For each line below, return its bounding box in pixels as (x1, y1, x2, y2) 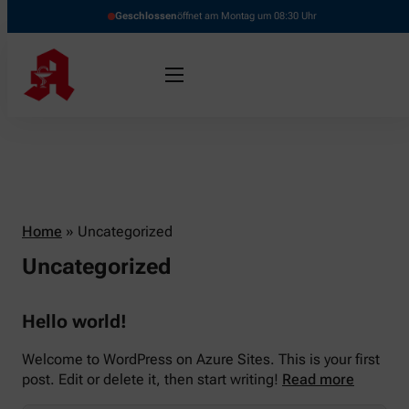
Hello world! (22, 310, 127, 333)
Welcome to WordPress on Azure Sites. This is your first (22, 351, 380, 369)
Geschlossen (114, 10, 177, 22)
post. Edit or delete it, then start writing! (22, 371, 282, 389)
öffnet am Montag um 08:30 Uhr (176, 10, 317, 22)
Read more (282, 371, 354, 389)
